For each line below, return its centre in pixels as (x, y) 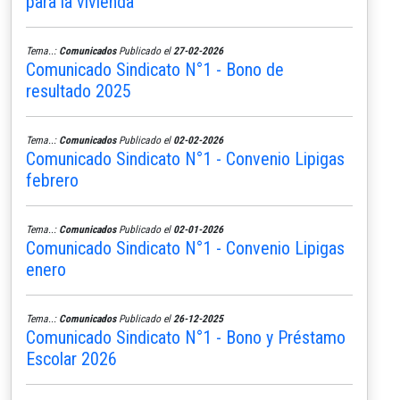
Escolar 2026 (71, 358)
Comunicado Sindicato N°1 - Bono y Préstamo (186, 337)
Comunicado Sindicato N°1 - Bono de (155, 69)
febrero (52, 180)
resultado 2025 (79, 91)
